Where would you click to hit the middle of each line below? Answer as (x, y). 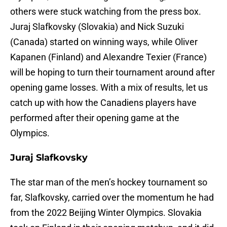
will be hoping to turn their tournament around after (112, 72)
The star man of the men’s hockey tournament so (109, 182)
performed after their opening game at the (95, 118)
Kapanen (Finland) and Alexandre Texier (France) (108, 57)
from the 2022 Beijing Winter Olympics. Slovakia (106, 213)
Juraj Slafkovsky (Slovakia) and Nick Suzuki (97, 27)
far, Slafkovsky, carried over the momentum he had (112, 198)
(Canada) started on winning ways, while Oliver (104, 42)
